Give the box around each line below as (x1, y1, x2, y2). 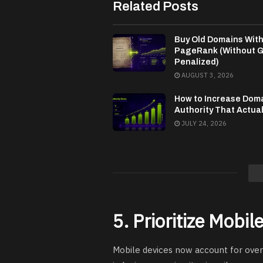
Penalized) (174, 57, 219, 66)
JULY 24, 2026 (180, 119, 227, 127)
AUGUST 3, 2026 (180, 70, 234, 79)
